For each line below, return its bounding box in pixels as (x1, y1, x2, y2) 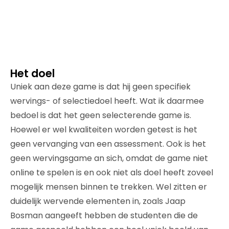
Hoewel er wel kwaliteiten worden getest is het (10, 124, 197, 135)
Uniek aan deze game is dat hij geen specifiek (10, 81, 191, 93)
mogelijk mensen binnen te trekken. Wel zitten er (10, 181, 207, 193)
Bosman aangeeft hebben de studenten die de (10, 210, 198, 221)
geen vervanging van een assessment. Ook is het (10, 138, 206, 150)
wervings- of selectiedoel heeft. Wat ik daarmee (10, 95, 204, 107)
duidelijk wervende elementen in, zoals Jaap (10, 195, 186, 207)
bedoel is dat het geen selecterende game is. (10, 109, 191, 121)
